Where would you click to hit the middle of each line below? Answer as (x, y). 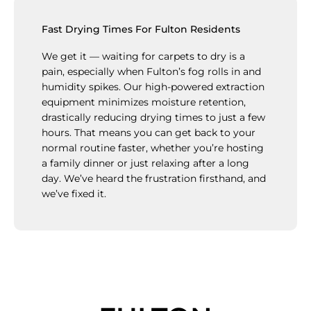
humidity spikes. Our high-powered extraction (153, 86)
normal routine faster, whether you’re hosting (153, 148)
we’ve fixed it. (74, 193)
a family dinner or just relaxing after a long (145, 163)
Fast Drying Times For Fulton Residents (141, 29)
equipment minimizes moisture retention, (144, 102)
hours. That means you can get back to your (149, 132)
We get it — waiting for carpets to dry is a (143, 56)
